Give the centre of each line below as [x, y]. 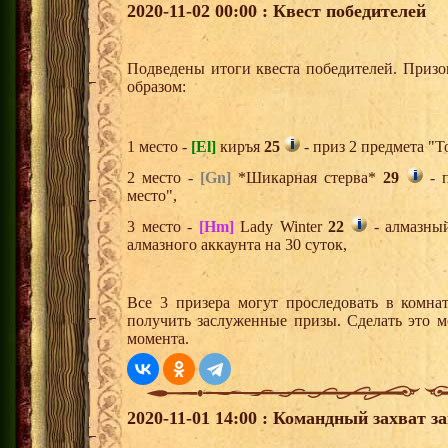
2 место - [164, 178]
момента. [158, 339]
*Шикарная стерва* [307, 178]
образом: [156, 87]
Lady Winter [281, 227]
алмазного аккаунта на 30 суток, [237, 245]
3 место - [163, 227]
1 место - [159, 147]
